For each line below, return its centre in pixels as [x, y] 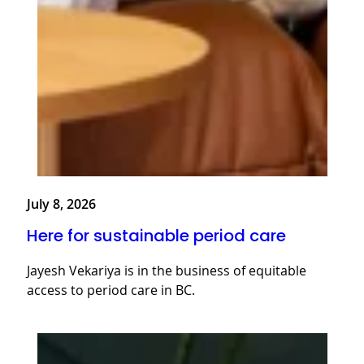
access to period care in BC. [111, 290]
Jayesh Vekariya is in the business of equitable [167, 271]
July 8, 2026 [61, 204]
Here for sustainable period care [156, 236]
